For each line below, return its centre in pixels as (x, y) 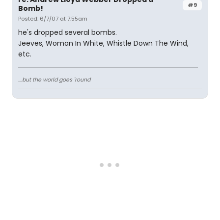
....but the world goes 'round (54, 80)
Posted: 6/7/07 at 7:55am (53, 19)
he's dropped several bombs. (68, 32)
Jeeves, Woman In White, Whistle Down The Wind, (103, 43)
